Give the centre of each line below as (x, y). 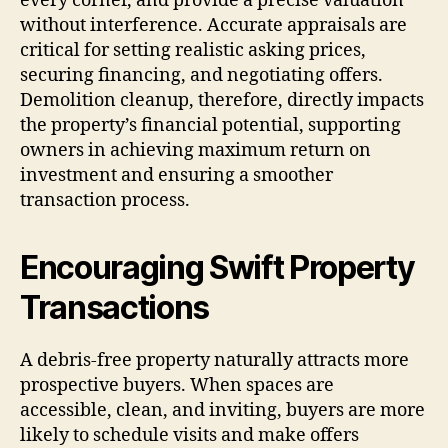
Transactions (115, 307)
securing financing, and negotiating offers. (201, 75)
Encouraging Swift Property (217, 267)
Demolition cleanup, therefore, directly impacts (222, 100)
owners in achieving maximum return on (195, 150)
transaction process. (105, 200)
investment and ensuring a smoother (176, 175)
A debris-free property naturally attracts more (214, 360)
